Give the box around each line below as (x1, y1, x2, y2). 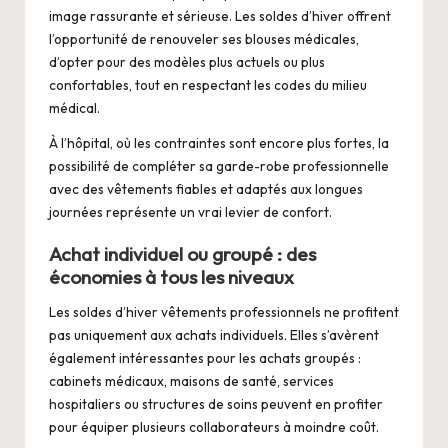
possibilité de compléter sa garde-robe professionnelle (49, 157, 389, 176)
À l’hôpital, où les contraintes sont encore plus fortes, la (49, 134, 389, 153)
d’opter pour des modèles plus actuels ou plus (49, 53, 325, 72)
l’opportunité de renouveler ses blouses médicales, (49, 30, 359, 49)
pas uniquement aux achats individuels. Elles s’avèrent (49, 326, 379, 345)
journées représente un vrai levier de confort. (49, 203, 332, 222)
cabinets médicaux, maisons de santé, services (49, 372, 334, 391)
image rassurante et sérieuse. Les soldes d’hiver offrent (49, 7, 391, 26)
